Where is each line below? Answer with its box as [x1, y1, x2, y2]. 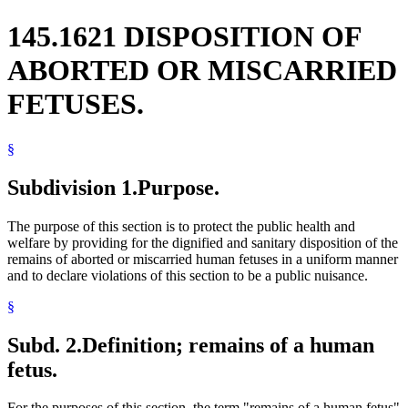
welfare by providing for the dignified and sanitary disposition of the [7, 234, 398, 250]
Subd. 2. [7, 332, 82, 357]
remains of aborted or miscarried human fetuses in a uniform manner [7, 250, 398, 267]
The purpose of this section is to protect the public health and [7, 218, 355, 234]
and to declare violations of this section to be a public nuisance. [7, 267, 368, 283]
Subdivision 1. [7, 175, 138, 199]
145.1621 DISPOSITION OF [7, 20, 362, 54]
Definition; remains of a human [82, 332, 374, 357]
